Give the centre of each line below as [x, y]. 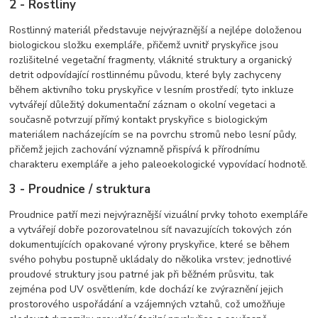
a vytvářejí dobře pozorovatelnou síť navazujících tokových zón [151, 229]
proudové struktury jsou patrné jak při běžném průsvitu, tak [142, 274]
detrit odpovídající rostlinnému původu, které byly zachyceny [146, 75]
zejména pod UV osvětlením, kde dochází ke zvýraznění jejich [147, 289]
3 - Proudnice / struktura [80, 189]
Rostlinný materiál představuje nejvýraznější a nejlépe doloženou [156, 30]
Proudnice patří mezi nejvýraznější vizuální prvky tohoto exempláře [159, 214]
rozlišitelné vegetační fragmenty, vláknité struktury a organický [151, 60]
